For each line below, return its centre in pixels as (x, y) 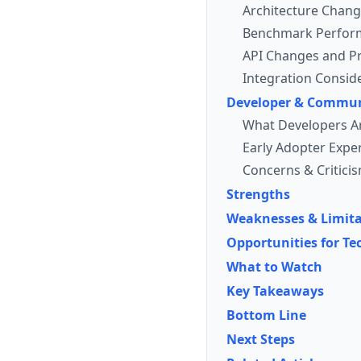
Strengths (258, 195)
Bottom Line (266, 315)
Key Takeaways (275, 291)
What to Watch (274, 267)
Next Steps (261, 340)
